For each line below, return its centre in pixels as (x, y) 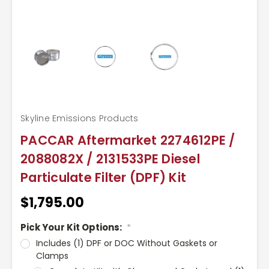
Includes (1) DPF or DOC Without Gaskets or (126, 243)
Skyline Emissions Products (80, 118)
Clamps (52, 255)
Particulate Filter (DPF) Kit (103, 177)
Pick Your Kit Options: (72, 227)
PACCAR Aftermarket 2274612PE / (128, 140)
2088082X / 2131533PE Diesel (110, 159)
